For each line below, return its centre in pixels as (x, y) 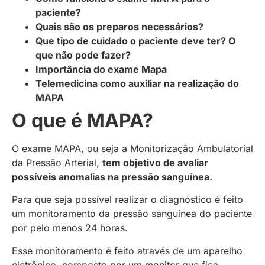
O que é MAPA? (85, 120)
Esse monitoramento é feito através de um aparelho (127, 251)
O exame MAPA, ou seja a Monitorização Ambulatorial (132, 148)
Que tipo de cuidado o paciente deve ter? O (135, 41)
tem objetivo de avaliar (155, 162)
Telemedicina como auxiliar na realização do (137, 83)
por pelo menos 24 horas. (70, 228)
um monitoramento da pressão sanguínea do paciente (132, 214)
